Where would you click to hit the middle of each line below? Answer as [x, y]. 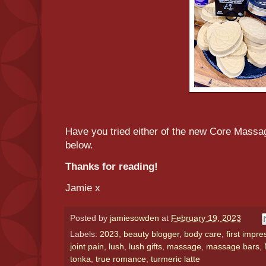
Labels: [85, 234]
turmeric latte [175, 259]
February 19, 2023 [206, 218]
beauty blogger [151, 234]
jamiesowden [134, 218]
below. [81, 145]
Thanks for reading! [113, 167]
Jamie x [83, 188]
